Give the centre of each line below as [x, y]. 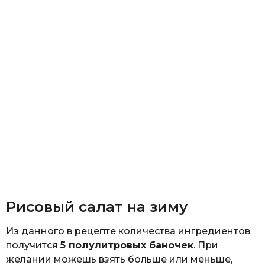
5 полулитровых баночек [127, 245]
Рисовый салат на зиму [97, 207]
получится [33, 245]
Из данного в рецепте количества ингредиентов [128, 231]
